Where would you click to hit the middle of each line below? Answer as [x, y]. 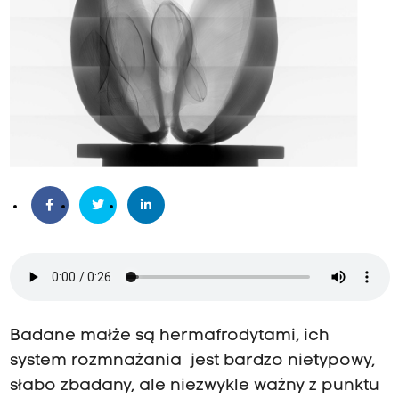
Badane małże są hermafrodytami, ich [169, 337]
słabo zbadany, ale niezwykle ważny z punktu [194, 387]
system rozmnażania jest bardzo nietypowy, [192, 362]
